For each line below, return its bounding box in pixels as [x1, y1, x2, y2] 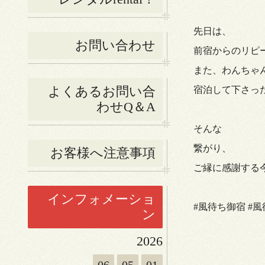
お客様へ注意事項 [50, 146, 156, 161]
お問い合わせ [75, 38, 156, 53]
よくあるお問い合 [48, 84, 156, 99]
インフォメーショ [47, 192, 156, 207]
